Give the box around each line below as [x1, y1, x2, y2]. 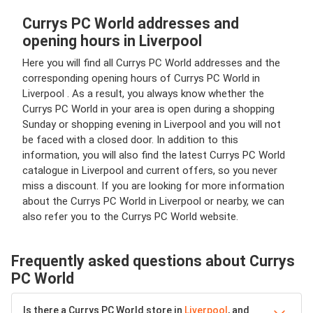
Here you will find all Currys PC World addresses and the [22, 56, 280, 69]
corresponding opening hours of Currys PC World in [22, 71, 260, 85]
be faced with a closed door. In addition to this [22, 133, 238, 146]
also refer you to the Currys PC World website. [22, 210, 238, 223]
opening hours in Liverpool [22, 31, 202, 50]
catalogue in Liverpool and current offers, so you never [22, 163, 277, 177]
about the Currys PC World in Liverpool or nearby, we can [22, 194, 284, 208]
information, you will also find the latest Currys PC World [22, 148, 285, 161]
